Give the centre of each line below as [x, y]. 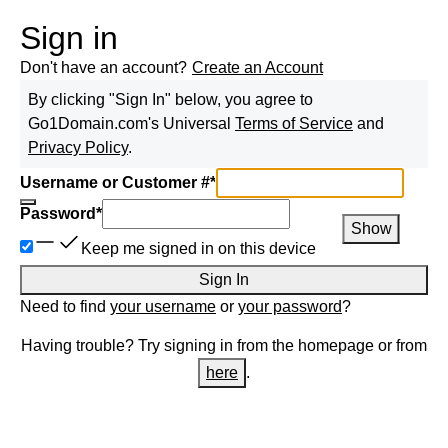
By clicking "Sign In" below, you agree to [170, 99]
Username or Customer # [115, 182]
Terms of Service [294, 123]
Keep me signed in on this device [198, 248]
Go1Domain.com [88, 123]
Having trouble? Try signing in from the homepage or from [224, 345]
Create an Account [257, 67]
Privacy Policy [78, 147]
